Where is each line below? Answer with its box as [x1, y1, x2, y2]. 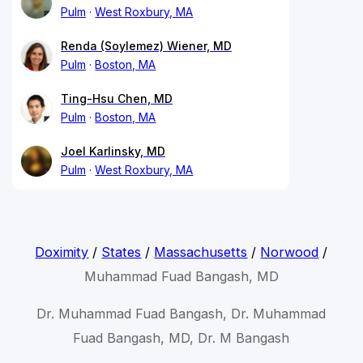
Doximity [35, 243, 89, 260]
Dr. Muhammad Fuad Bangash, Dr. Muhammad [36, 305, 327, 322]
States [101, 243, 142, 260]
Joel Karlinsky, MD [61, 143, 165, 158]
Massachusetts [154, 243, 248, 260]
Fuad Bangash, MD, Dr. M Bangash [73, 329, 290, 346]
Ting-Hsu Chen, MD [61, 91, 173, 105]
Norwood [260, 243, 319, 260]
